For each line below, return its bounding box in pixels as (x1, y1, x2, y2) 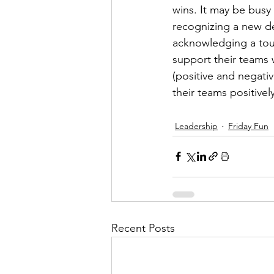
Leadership (175, 120, 218, 132)
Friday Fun (228, 120, 268, 132)
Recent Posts (111, 221, 175, 235)
